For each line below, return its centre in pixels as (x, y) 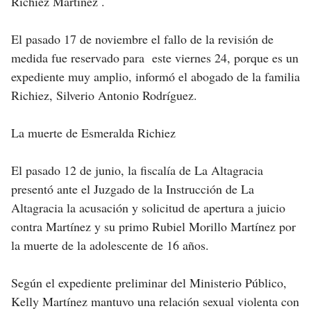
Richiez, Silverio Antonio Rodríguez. (104, 95)
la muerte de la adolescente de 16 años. (110, 245)
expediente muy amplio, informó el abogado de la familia (155, 77)
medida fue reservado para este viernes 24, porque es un (155, 58)
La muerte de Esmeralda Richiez (93, 133)
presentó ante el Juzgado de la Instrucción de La (133, 189)
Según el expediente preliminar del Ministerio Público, (149, 283)
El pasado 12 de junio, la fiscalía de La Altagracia (137, 170)
